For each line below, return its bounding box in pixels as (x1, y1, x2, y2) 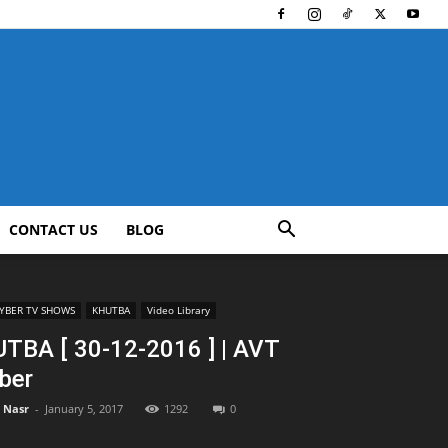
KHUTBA (92, 303, 130, 317)
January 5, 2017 (45, 401, 123, 416)
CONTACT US (9, 220, 98, 239)
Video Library (147, 303, 210, 317)
